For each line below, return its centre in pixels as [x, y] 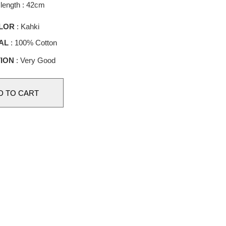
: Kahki [27, 26]
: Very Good [35, 60]
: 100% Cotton [33, 43]
